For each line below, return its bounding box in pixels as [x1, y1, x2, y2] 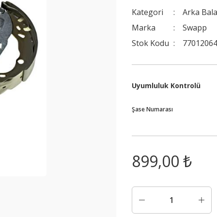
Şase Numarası [132, 105, 173, 113]
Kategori [132, 7, 163, 17]
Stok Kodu [132, 38, 169, 48]
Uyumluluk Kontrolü [132, 81, 201, 90]
